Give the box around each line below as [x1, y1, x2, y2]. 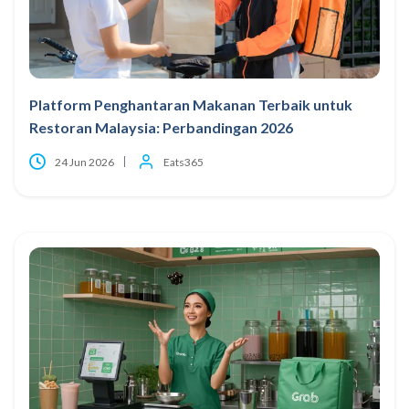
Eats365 [163, 154, 204, 169]
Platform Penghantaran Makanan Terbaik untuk [29, 95, 352, 113]
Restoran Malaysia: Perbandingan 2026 [29, 118, 293, 136]
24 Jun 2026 [55, 154, 114, 169]
